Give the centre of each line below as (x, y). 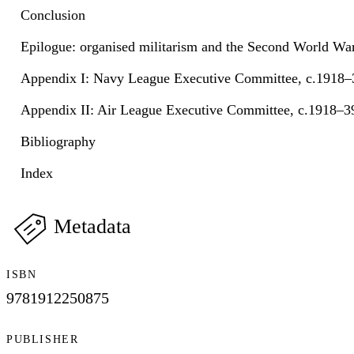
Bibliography (58, 141)
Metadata (92, 226)
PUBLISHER (43, 340)
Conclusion (53, 15)
